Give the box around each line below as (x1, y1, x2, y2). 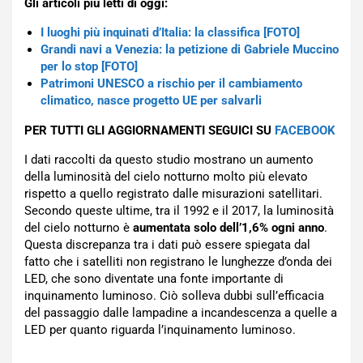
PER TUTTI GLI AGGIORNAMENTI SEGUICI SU (24, 122, 275, 138)
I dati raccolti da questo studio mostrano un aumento (24, 152, 314, 167)
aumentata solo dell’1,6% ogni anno (133, 220, 324, 235)
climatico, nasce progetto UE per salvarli (41, 92, 262, 108)
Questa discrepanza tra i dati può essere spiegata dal (24, 237, 310, 252)
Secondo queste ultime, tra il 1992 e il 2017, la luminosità (24, 203, 334, 218)
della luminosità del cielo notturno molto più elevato (24, 169, 308, 184)
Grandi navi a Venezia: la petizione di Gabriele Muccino (41, 41, 339, 57)
